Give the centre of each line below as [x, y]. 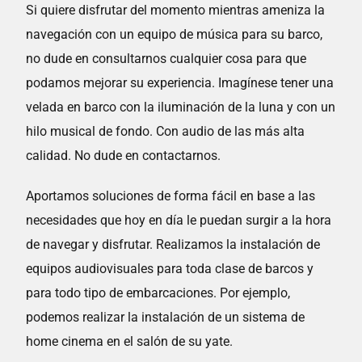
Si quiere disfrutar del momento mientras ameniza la [176, 10]
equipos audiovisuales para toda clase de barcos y [170, 269]
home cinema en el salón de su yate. [130, 341]
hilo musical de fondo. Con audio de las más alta [166, 131]
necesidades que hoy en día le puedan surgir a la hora [179, 220]
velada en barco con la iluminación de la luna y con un [181, 107]
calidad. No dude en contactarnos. [124, 156]
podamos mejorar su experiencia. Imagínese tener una [180, 83]
